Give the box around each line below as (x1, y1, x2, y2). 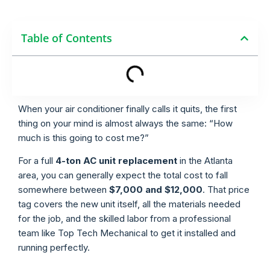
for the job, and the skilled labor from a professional (18, 213, 231, 225)
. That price (202, 184, 250, 196)
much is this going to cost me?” (18, 132, 149, 143)
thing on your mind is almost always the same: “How (18, 118, 233, 129)
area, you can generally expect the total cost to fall (18, 169, 228, 181)
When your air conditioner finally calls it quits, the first (18, 103, 237, 115)
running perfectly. (18, 242, 90, 254)
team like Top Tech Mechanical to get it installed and (18, 227, 236, 239)
